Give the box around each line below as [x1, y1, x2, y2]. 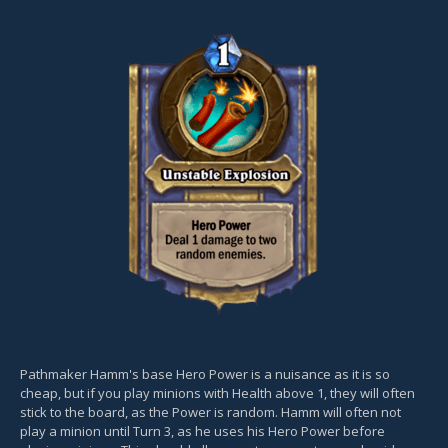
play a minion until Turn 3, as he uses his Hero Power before [20, 421, 385, 440]
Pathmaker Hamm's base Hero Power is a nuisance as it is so [20, 364, 390, 383]
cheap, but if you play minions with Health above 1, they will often [20, 383, 415, 402]
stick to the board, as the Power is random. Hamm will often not [20, 402, 401, 421]
